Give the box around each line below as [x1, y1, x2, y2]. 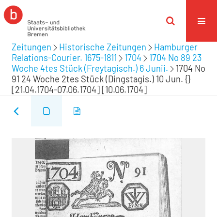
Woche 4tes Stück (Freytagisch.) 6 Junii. [12, 63, 168, 74]
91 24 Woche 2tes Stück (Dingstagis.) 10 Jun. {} [12, 74, 191, 84]
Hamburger [154, 42, 198, 52]
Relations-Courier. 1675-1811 [12, 52, 117, 63]
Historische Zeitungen [59, 42, 146, 52]
